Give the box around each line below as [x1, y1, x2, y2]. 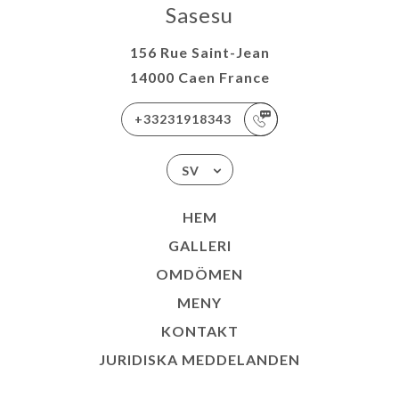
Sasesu [166, 2, 233, 28]
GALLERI [167, 237, 232, 255]
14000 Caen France [129, 69, 270, 86]
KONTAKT [160, 322, 239, 340]
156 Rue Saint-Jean [129, 44, 270, 61]
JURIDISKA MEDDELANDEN [99, 351, 300, 369]
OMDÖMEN [156, 265, 243, 283]
